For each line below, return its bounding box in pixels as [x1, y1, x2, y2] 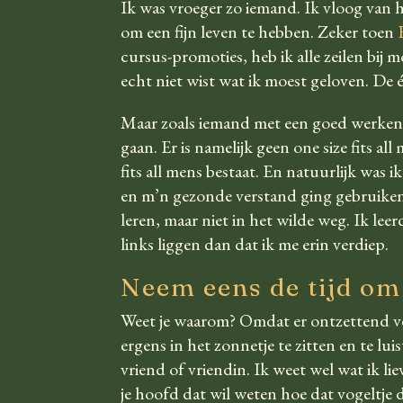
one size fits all [293, 135, 393, 159]
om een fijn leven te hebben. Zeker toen [121, 20, 399, 44]
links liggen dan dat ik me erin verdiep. [121, 232, 390, 256]
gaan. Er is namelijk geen [121, 135, 294, 159]
